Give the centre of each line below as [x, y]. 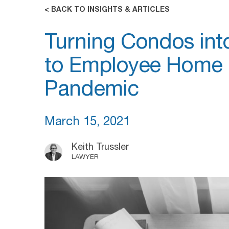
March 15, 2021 [87, 123]
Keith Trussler [100, 148]
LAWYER [85, 158]
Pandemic [91, 91]
